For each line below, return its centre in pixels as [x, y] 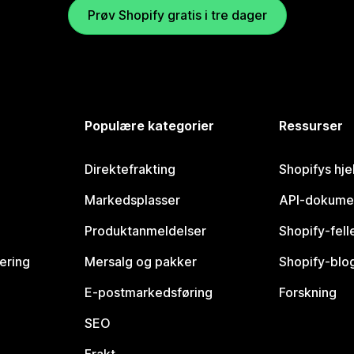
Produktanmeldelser [146, 231]
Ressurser [311, 126]
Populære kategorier [150, 126]
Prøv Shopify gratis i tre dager [177, 15]
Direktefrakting [130, 169]
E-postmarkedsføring [149, 293]
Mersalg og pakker [141, 262]
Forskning [307, 293]
